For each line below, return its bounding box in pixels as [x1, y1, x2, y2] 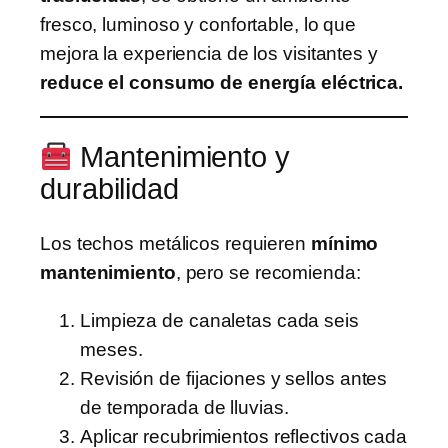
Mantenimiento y [72, 141, 290, 174]
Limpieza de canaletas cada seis [80, 309, 359, 331]
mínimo [310, 233, 379, 255]
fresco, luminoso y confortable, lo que [40, 14, 357, 36]
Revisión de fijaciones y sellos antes [80, 367, 388, 389]
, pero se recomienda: [175, 262, 361, 284]
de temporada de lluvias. [80, 396, 289, 418]
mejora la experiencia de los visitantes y [40, 43, 378, 65]
